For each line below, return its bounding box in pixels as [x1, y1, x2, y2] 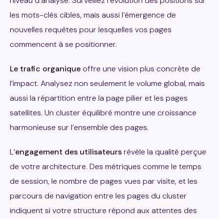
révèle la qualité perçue [122, 147, 206, 157]
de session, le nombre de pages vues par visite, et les [10, 176, 197, 187]
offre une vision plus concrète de [81, 64, 200, 74]
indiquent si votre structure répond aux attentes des [10, 205, 197, 216]
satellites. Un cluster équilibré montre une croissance [10, 108, 197, 118]
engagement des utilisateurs [15, 147, 122, 157]
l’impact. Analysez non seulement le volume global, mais [10, 78, 205, 89]
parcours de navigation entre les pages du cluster [10, 191, 187, 201]
